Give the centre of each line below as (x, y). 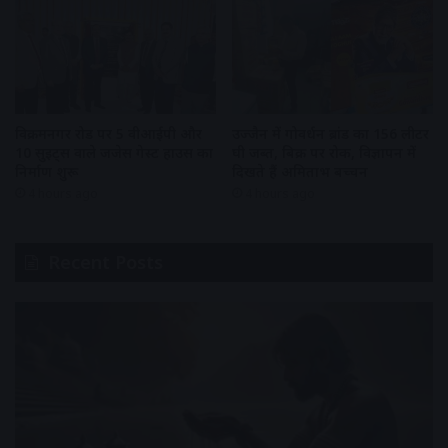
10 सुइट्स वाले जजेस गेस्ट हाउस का (114, 152)
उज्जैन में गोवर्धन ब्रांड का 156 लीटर (330, 133)
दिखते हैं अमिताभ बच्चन (300, 171)
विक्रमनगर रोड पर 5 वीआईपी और (108, 133)
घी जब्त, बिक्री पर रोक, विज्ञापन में (324, 152)
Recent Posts (105, 261)
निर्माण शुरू (46, 171)
